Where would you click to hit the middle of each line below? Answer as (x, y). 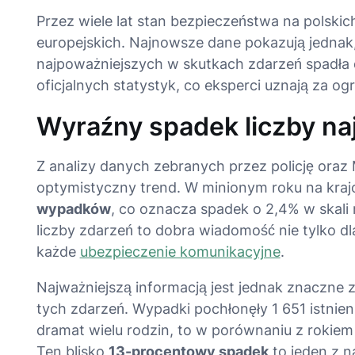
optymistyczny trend (106, 187)
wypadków (73, 208)
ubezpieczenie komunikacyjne (180, 251)
